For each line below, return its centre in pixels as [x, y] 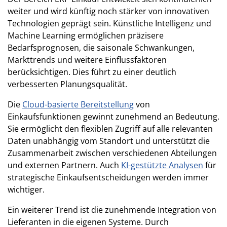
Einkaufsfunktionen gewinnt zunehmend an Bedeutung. [113, 116]
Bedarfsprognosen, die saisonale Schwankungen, [101, 47]
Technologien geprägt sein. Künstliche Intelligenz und [109, 23]
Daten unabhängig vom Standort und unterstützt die [109, 141]
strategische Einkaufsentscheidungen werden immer [108, 177]
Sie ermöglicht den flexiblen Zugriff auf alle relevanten [110, 128]
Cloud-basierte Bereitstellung [78, 104]
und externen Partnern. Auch [64, 165]
